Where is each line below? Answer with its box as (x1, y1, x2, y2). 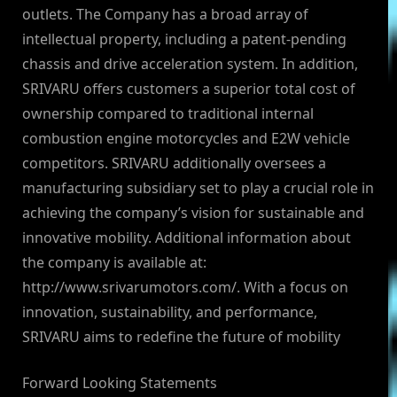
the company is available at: (22, 253, 206, 273)
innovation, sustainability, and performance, (22, 302, 317, 323)
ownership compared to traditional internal (22, 104, 314, 124)
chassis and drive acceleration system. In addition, (22, 54, 358, 74)
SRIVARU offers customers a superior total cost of (22, 79, 355, 99)
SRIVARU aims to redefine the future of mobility (22, 327, 340, 347)
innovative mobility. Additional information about (22, 228, 351, 248)
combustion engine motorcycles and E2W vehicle (22, 128, 350, 149)
